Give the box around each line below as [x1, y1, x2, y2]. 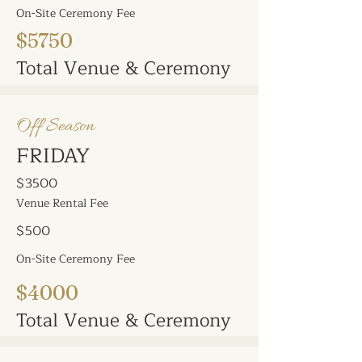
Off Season [16, 114, 95, 139]
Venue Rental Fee [16, 194, 108, 213]
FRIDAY [16, 139, 90, 173]
